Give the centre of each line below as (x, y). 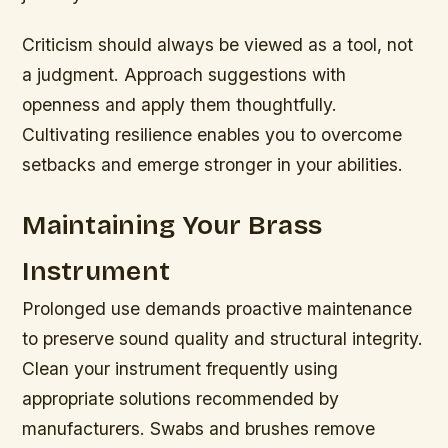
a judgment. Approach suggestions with (184, 75)
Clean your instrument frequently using (180, 368)
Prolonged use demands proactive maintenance (217, 308)
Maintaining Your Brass (172, 224)
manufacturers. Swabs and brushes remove (199, 428)
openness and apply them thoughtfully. (180, 105)
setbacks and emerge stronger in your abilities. (213, 165)
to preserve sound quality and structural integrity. (223, 338)
